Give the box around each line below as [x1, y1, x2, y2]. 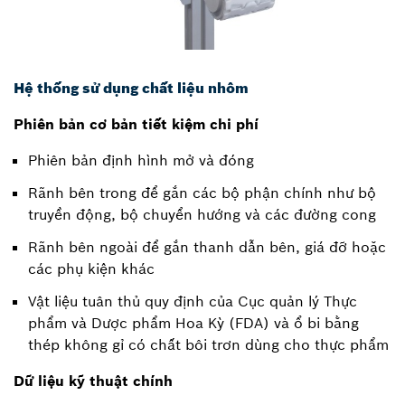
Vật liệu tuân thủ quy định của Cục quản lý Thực [28, 292, 357, 311]
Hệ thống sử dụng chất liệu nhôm [14, 79, 249, 98]
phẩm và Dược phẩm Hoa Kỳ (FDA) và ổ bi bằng [28, 314, 359, 333]
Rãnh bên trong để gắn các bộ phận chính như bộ [28, 184, 376, 202]
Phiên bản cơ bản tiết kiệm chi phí [14, 115, 259, 134]
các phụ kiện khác [28, 259, 155, 278]
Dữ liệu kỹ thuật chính [14, 372, 173, 391]
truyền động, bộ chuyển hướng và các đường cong [28, 205, 376, 224]
